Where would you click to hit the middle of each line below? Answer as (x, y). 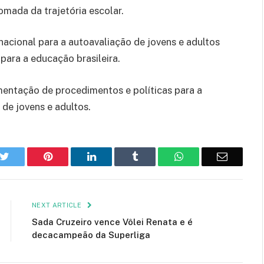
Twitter (24, 156)
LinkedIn (115, 156)
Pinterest (70, 156)
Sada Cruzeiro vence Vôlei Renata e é (112, 222)
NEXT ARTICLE (58, 205)
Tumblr (153, 156)
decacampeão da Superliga (91, 235)
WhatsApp (205, 156)
